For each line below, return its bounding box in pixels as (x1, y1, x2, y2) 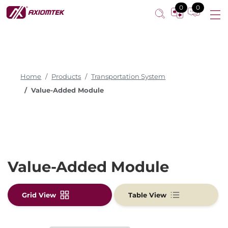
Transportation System (91, 73, 166, 81)
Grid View (22, 191, 56, 199)
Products (51, 73, 81, 81)
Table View (128, 191, 166, 199)
